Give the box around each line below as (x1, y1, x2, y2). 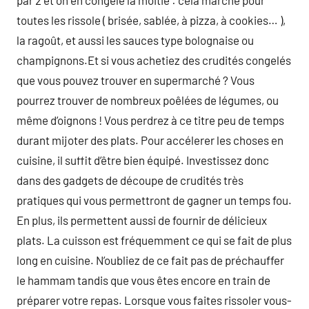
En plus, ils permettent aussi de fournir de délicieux (17, 213, 267, 227)
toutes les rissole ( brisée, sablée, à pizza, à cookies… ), (17, 13, 286, 27)
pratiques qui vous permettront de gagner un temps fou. (17, 193, 292, 207)
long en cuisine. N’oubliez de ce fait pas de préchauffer (17, 253, 284, 267)
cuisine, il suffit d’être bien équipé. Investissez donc (17, 153, 269, 167)
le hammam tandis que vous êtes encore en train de (17, 273, 270, 287)
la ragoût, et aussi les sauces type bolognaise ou (17, 33, 254, 47)
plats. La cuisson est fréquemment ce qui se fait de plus (17, 233, 292, 247)
